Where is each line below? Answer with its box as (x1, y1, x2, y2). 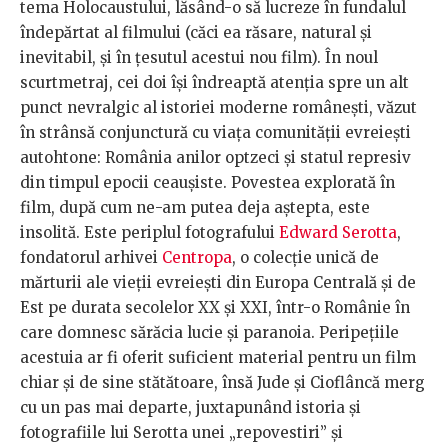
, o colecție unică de (232, 248, 379, 268)
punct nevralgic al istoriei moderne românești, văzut (20, 98, 417, 118)
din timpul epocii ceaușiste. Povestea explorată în (20, 173, 395, 193)
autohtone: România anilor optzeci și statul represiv (20, 148, 411, 168)
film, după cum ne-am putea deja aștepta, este (20, 198, 370, 218)
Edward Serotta (279, 223, 397, 243)
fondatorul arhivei (20, 248, 162, 268)
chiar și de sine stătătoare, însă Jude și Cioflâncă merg (20, 373, 425, 393)
